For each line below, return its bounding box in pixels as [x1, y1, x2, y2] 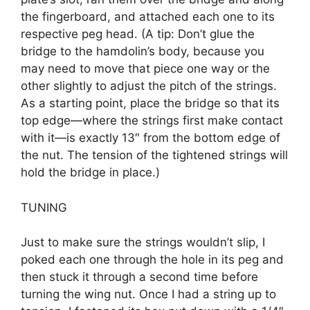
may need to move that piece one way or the [21, 62, 270, 76]
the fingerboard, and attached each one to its [21, 10, 275, 24]
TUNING [21, 200, 67, 215]
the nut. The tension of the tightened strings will [21, 148, 288, 163]
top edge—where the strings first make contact [21, 113, 283, 128]
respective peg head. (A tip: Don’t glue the [21, 27, 255, 42]
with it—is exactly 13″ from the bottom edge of [21, 131, 280, 145]
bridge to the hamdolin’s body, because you [21, 44, 264, 59]
